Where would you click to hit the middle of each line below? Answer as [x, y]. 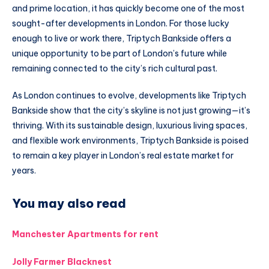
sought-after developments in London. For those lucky [121, 23]
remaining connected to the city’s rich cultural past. [115, 68]
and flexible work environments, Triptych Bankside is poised [130, 141]
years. [24, 171]
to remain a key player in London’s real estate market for [123, 156]
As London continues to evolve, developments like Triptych [129, 96]
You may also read [69, 203]
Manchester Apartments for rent [85, 234]
